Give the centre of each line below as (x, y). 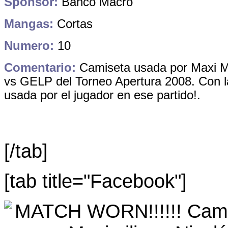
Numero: (29, 46)
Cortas (73, 24)
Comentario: (40, 67)
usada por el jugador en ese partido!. (102, 95)
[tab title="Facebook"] (95, 181)
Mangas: (29, 24)
